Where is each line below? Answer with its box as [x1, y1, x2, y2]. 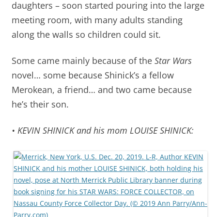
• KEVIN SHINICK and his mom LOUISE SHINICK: [12, 124, 194, 136]
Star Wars [155, 54, 192, 66]
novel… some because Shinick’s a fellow [12, 69, 174, 81]
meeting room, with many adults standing [12, 14, 183, 26]
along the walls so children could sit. [12, 28, 161, 40]
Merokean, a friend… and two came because [12, 83, 192, 95]
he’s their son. [12, 98, 69, 110]
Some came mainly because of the [12, 54, 155, 66]
